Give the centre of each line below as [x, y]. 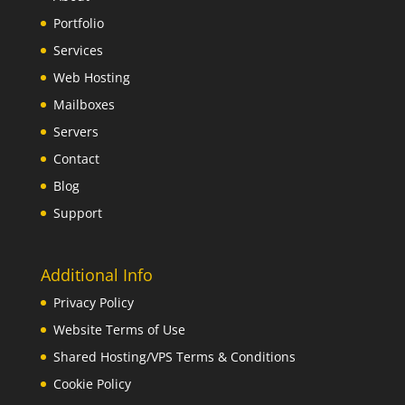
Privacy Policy [93, 303]
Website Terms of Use [119, 330]
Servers [75, 132]
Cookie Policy [92, 384]
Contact [76, 159]
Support [77, 213]
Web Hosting [91, 78]
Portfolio [78, 24]
